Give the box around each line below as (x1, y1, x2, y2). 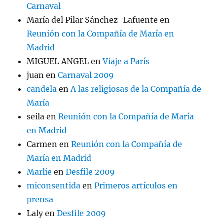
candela (27, 84, 57, 94)
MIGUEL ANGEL (27, 56, 89, 67)
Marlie (27, 167, 52, 177)
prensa (27, 194, 54, 205)
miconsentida (27, 181, 81, 191)
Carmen (27, 139, 58, 149)
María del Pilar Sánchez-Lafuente (27, 15, 158, 25)
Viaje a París (103, 56, 150, 67)
